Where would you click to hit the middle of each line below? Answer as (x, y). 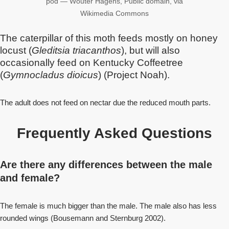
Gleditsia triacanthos (76, 50)
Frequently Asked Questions (114, 133)
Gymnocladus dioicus (51, 75)
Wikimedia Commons (114, 14)
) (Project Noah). (134, 75)
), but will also (151, 50)
